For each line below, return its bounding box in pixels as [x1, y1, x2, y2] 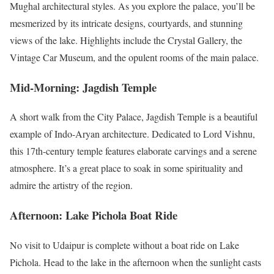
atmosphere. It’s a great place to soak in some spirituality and [10, 161, 243, 175]
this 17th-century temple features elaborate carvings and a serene [10, 144, 257, 158]
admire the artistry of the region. [10, 179, 133, 192]
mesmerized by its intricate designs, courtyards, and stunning [10, 17, 243, 30]
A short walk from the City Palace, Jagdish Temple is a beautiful [10, 110, 257, 124]
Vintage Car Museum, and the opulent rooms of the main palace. [10, 51, 259, 64]
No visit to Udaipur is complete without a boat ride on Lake [10, 238, 239, 251]
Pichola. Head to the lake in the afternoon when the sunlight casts [10, 255, 261, 268]
